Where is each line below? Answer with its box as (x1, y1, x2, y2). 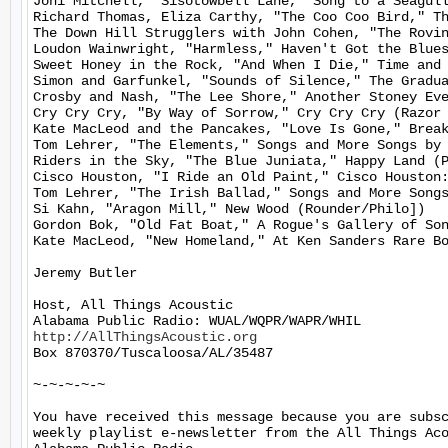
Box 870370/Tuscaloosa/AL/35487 (33, 345, 273, 361)
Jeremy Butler (33, 265, 137, 281)
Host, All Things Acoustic (33, 297, 233, 313)
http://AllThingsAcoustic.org (33, 329, 257, 345)
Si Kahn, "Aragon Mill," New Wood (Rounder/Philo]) (33, 201, 425, 217)
